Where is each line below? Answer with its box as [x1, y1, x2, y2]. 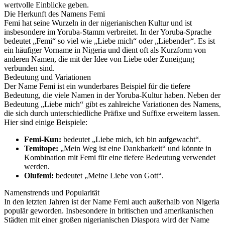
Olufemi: [24, 171, 54, 180]
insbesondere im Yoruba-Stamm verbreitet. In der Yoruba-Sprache [4, 28, 211, 36]
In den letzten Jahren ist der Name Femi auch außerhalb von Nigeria [4, 197, 219, 206]
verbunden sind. [4, 64, 55, 72]
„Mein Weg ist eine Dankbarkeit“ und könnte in [58, 144, 211, 153]
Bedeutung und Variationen [4, 73, 91, 81]
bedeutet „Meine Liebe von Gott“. [54, 171, 164, 180]
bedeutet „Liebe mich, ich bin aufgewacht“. [61, 135, 201, 144]
